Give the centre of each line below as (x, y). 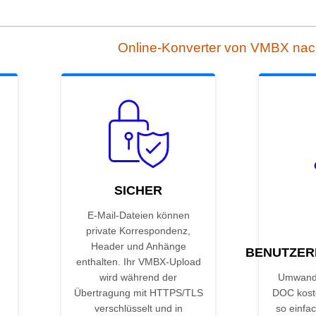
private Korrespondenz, (138, 231)
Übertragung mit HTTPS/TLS (138, 293)
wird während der (138, 278)
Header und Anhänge (138, 247)
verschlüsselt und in (138, 309)
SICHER (138, 191)
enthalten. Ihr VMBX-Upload (138, 262)
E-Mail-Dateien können (138, 215)
